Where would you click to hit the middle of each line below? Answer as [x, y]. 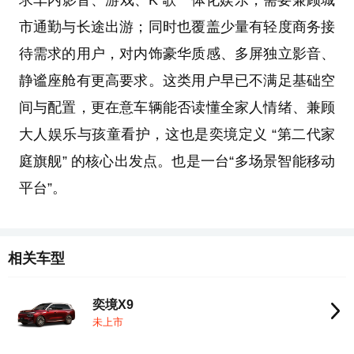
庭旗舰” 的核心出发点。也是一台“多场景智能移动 [177, 162]
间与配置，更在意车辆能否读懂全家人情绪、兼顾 [177, 108]
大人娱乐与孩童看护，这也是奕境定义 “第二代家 [177, 135]
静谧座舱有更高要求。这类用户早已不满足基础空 [177, 81]
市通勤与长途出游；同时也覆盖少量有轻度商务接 [177, 27]
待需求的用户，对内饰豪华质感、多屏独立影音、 [177, 54]
